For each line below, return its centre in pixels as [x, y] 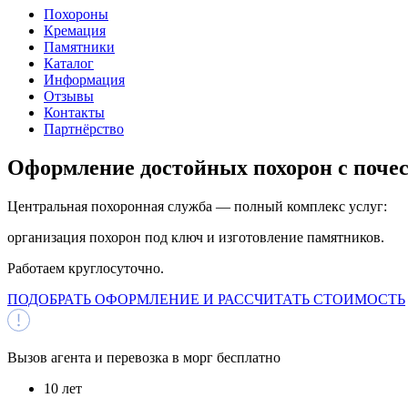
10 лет [63, 388]
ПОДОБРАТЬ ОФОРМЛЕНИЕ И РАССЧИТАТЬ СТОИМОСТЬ [206, 299]
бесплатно [249, 357]
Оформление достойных [130, 167]
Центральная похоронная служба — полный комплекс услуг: [197, 206]
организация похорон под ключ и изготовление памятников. [196, 237]
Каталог [69, 63]
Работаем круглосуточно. [86, 268]
